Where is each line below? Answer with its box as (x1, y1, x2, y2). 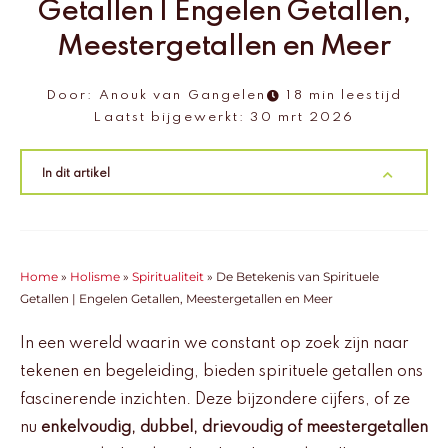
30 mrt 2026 (250, 111, 355, 125)
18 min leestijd (286, 89, 402, 103)
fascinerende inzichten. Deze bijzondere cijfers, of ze (20, 392, 410, 409)
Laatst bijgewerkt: (93, 111, 246, 125)
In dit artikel (42, 168, 110, 181)
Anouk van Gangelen (93, 89, 267, 103)
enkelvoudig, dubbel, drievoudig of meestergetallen (41, 420, 428, 437)
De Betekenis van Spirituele (216, 270, 379, 285)
